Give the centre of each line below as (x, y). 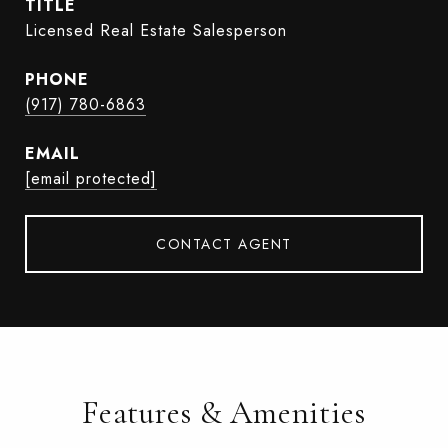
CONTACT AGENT (224, 244)
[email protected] (91, 178)
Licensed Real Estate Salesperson (156, 30)
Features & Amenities (224, 412)
